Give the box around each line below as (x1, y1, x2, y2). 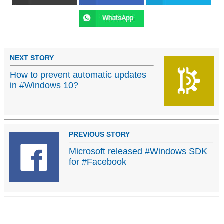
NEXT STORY (10, 54, 54, 62)
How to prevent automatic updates (10, 70, 146, 80)
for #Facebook (69, 157, 126, 167)
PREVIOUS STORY (69, 130, 130, 139)
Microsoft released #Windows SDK (69, 146, 207, 157)
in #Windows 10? (10, 80, 78, 91)
